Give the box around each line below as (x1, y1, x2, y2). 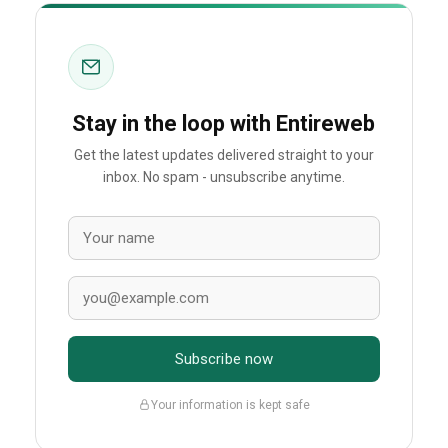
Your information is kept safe (150, 397, 310, 412)
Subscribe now (174, 350, 274, 369)
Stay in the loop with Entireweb (72, 111, 376, 136)
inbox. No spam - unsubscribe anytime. (102, 169, 345, 186)
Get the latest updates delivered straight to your (73, 147, 374, 164)
